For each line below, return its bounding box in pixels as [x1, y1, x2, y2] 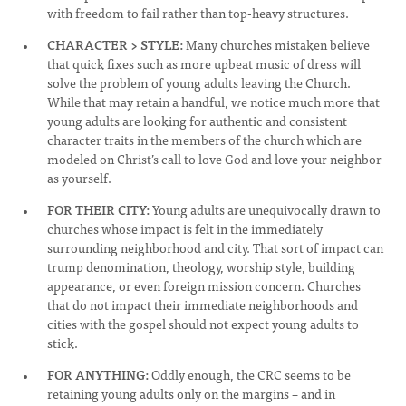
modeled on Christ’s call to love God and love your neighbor [47, 149, 382, 169]
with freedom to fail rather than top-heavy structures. [47, 3, 349, 23]
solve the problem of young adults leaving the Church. [47, 72, 351, 92]
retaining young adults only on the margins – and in [47, 383, 335, 403]
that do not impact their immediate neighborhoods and [47, 295, 358, 314]
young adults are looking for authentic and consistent [47, 111, 347, 130]
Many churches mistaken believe [183, 34, 370, 54]
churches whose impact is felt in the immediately [47, 218, 323, 238]
